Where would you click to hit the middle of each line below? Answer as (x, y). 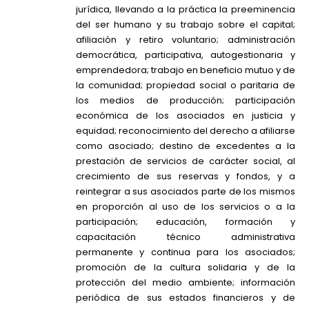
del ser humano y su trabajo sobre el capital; (186, 24)
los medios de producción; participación (186, 100)
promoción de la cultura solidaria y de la (186, 267)
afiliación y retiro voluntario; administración (186, 39)
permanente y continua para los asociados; (186, 252)
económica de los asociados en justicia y (186, 115)
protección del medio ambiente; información (186, 282)
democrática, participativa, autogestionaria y (186, 54)
